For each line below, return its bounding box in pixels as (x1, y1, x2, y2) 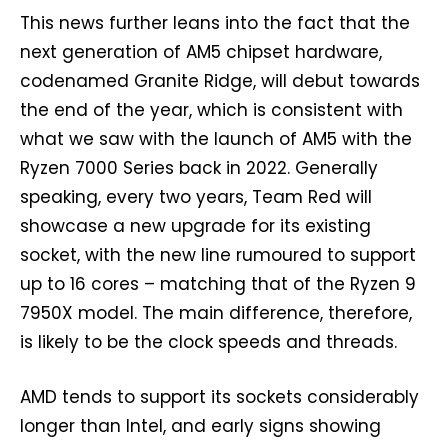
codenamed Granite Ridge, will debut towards (20, 68, 420, 93)
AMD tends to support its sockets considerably (20, 384, 419, 409)
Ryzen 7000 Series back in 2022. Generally (20, 155, 378, 180)
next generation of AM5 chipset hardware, (20, 39, 382, 64)
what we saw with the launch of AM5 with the (20, 126, 412, 151)
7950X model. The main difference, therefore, (20, 300, 412, 325)
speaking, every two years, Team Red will (20, 184, 372, 209)
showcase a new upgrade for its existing (20, 213, 371, 238)
